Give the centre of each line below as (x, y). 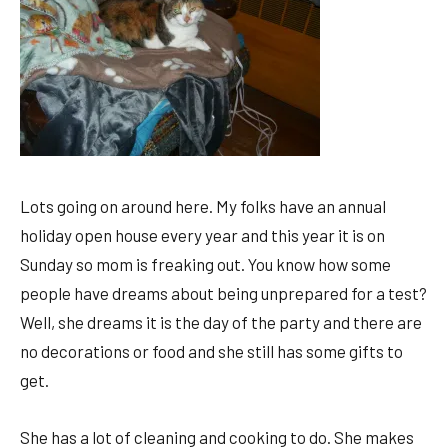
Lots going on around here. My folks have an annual (203, 206)
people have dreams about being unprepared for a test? (223, 293)
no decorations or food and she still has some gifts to (211, 351)
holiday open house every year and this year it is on (202, 235)
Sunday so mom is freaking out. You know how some (205, 264)
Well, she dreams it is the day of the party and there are (221, 322)
